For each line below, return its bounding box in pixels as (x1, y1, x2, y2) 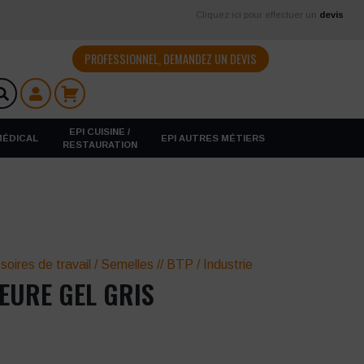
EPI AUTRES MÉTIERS (160, 133, 265, 143)
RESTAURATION (62, 140, 137, 149)
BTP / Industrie (167, 258, 253, 271)
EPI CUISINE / (69, 127, 131, 136)
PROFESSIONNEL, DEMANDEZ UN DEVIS (84, 50, 257, 67)
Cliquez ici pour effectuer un (195, 10, 319, 19)
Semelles (101, 258, 154, 271)
